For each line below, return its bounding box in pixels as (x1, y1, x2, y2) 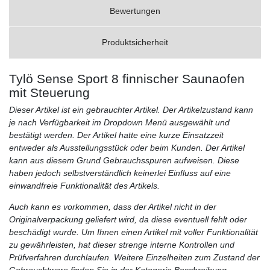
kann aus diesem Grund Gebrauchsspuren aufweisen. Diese (9, 155, 239, 166)
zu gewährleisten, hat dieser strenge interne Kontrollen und (9, 240, 234, 250)
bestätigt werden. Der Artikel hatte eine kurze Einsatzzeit (9, 130, 224, 140)
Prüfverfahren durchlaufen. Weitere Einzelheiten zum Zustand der (9, 253, 260, 263)
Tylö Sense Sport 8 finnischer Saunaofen (9, 72, 245, 86)
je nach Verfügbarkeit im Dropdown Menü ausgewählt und (9, 118, 230, 128)
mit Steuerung (9, 86, 90, 100)
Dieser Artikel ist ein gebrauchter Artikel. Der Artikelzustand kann (9, 105, 253, 115)
